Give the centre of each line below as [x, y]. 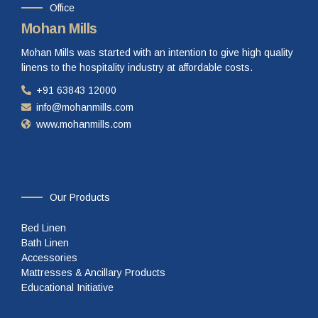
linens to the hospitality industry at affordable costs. [137, 68]
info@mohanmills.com [85, 107]
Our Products [80, 197]
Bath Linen [45, 243]
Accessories [49, 258]
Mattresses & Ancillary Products [93, 273]
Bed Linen [44, 228]
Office [62, 7]
